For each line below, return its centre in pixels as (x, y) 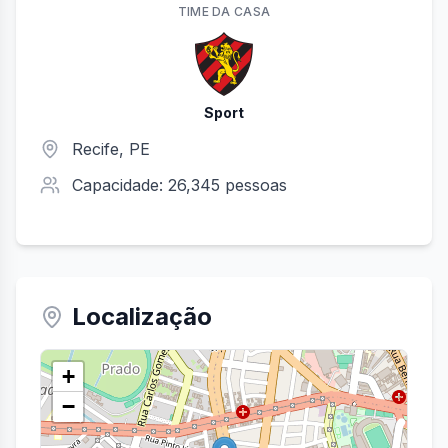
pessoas (253, 185)
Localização (142, 316)
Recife (95, 149)
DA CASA (239, 11)
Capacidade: (120, 185)
